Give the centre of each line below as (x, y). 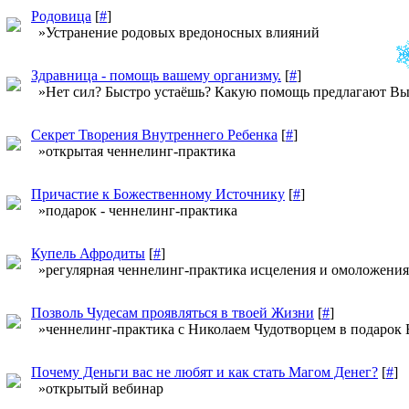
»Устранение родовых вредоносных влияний (175, 32)
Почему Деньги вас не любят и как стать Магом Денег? (204, 372)
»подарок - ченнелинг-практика (134, 210)
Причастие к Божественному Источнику (158, 194)
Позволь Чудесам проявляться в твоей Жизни (173, 313)
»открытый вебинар (97, 388)
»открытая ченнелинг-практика (133, 151)
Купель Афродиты (88, 253)
